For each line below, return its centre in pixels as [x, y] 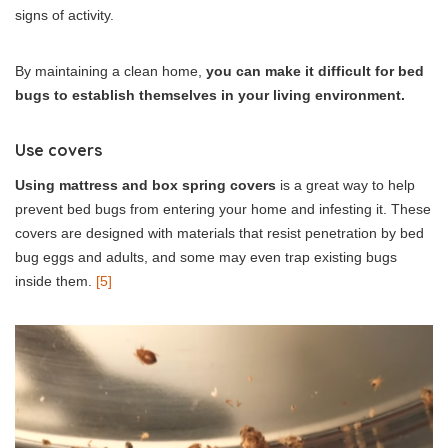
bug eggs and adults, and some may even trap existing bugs [206, 256]
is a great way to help [345, 184]
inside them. [55, 280]
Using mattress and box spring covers [145, 184]
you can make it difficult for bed [315, 70]
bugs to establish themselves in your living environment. [210, 94]
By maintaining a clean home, [110, 70]
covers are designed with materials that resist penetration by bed [219, 232]
